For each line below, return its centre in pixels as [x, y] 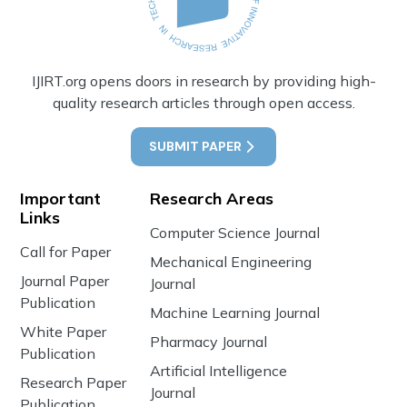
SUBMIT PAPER [195, 146]
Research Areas [211, 198]
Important [61, 198]
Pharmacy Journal [208, 341]
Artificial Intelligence [218, 370]
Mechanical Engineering [230, 261]
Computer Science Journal [234, 232]
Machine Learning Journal [234, 312]
